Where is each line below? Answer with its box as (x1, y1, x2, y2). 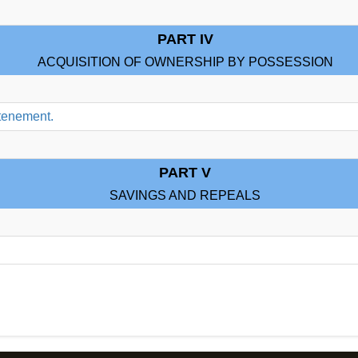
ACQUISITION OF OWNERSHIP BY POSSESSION (37, 55, 333, 69)
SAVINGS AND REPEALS (109, 189, 261, 202)
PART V (159, 165, 211, 181)
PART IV (157, 31, 213, 47)
